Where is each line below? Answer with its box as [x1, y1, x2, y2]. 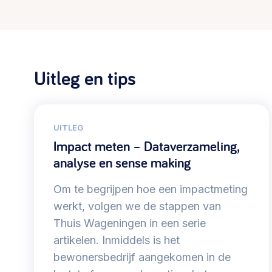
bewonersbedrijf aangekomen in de [53, 251, 231, 264]
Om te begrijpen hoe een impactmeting [53, 183, 248, 196]
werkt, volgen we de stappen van [53, 200, 221, 213]
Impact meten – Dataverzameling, [53, 137, 239, 156]
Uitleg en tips [34, 65, 136, 91]
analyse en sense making [53, 154, 191, 172]
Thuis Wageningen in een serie [53, 217, 206, 230]
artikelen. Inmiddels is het [53, 234, 180, 247]
